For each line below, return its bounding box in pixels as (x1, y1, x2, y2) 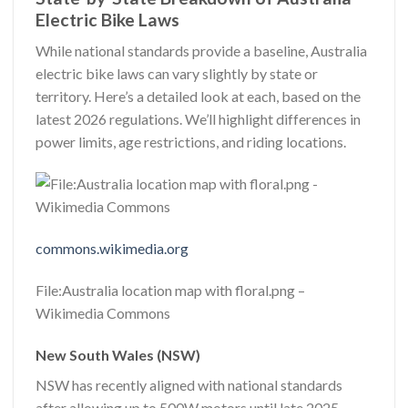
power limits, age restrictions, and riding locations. (36, 133, 346, 151)
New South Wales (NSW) (36, 345, 200, 363)
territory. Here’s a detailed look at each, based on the (36, 87, 361, 106)
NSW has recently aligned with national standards (36, 375, 342, 393)
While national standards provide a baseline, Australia (36, 42, 367, 60)
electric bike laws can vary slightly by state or (36, 65, 318, 83)
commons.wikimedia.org (36, 240, 189, 257)
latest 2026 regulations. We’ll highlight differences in (36, 110, 361, 128)
